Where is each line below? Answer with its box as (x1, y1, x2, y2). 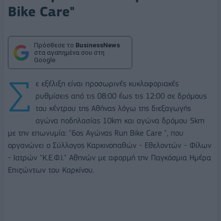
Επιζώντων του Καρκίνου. (8, 165, 94, 175)
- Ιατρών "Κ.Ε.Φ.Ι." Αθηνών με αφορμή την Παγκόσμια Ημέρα (8, 153, 211, 163)
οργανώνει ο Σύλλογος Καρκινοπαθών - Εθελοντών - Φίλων (8, 141, 212, 150)
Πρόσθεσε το (34, 41, 75, 49)
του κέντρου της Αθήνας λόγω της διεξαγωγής (36, 104, 191, 113)
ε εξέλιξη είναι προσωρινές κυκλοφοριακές (36, 79, 179, 89)
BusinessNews (75, 41, 120, 49)
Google (34, 56, 55, 64)
